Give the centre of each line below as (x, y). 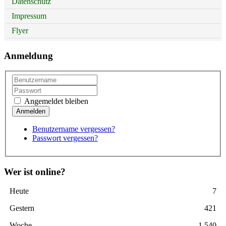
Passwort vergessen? (65, 138)
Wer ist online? (35, 172)
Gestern (22, 208)
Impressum (29, 16)
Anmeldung (29, 55)
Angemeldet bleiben (55, 101)
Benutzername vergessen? (74, 129)
